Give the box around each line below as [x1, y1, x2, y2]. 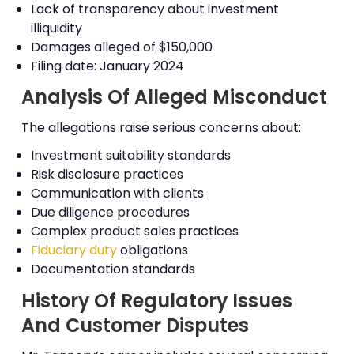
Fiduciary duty [30, 241, 117, 260]
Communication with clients [30, 184, 204, 203]
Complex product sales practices [30, 222, 239, 241]
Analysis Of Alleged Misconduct [21, 84, 328, 111]
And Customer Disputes [21, 312, 250, 339]
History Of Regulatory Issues [21, 288, 293, 314]
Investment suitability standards [30, 146, 231, 165]
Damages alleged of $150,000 [30, 37, 213, 56]
